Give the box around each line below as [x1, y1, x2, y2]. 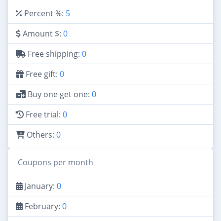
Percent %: [22, 7, 66, 19]
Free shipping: [26, 48, 82, 59]
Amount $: [21, 28, 63, 39]
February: [23, 200, 62, 212]
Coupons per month [18, 156, 93, 168]
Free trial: [24, 109, 63, 120]
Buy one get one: [26, 88, 92, 100]
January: [23, 180, 57, 191]
